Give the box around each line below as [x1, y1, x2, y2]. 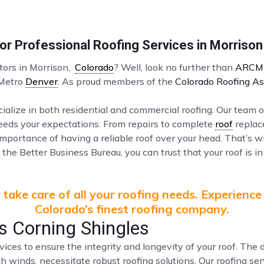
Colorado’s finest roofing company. [35, 202, 229, 216]
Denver [25, 75, 58, 87]
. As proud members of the [58, 75, 175, 87]
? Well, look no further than [114, 61, 235, 73]
